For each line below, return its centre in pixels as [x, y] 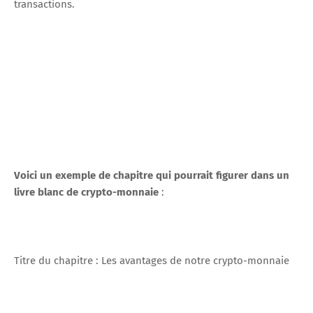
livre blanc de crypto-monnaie [88, 192]
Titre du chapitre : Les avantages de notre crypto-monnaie [152, 260]
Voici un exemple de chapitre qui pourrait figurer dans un [152, 175]
